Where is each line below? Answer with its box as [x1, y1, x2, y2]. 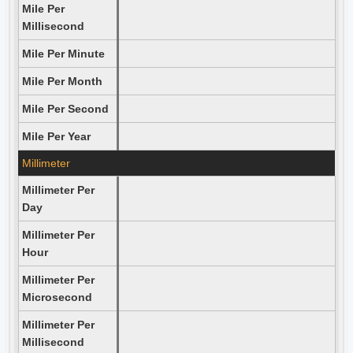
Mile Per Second [21, 102, 109, 115]
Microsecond [21, 291, 92, 303]
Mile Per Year [21, 130, 91, 143]
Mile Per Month [21, 75, 102, 87]
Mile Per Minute [21, 47, 105, 60]
